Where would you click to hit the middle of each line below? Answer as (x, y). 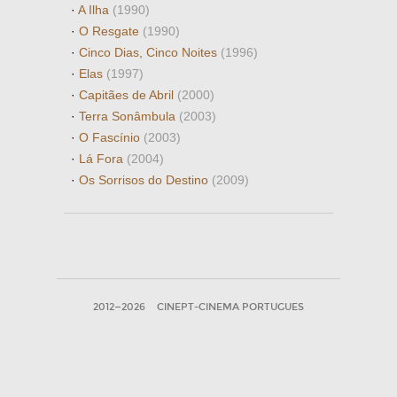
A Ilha (95, 10)
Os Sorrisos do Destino (145, 180)
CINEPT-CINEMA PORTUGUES (230, 307)
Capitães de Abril (128, 95)
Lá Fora (103, 159)
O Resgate (111, 31)
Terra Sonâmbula (129, 116)
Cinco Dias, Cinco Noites (150, 52)
